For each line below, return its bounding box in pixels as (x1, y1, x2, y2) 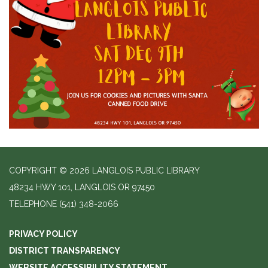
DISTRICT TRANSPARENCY (9, 245, 120, 255)
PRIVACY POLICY (9, 229, 78, 239)
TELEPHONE (9, 199, 57, 209)
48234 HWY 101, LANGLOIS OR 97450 (9, 182, 155, 192)
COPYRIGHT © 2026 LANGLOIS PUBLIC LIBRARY (9, 165, 200, 175)
